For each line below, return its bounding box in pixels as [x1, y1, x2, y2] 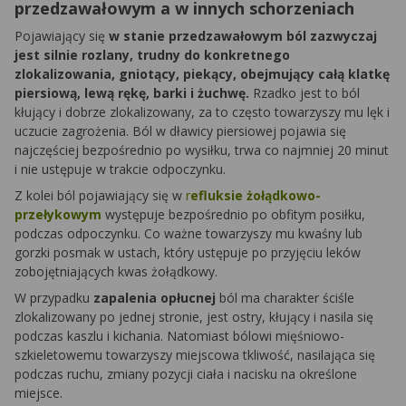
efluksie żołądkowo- [190, 187, 321, 205]
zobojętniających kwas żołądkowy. [14, 263, 217, 281]
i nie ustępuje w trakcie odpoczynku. [14, 160, 226, 179]
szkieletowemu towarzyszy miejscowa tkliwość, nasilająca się [14, 346, 375, 364]
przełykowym [14, 206, 101, 224]
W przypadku [14, 289, 90, 307]
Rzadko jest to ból [249, 84, 360, 102]
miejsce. [14, 384, 63, 402]
